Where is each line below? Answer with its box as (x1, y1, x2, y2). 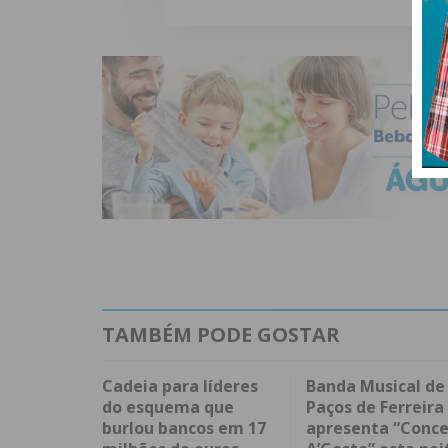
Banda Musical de (305, 375, 445, 398)
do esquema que (102, 396, 234, 419)
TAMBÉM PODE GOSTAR (102, 321, 340, 349)
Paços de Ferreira (305, 396, 444, 419)
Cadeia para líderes (102, 375, 258, 398)
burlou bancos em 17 (102, 417, 266, 440)
